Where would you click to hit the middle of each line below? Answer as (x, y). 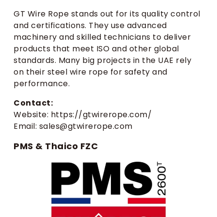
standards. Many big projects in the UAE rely (102, 61)
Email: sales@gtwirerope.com (73, 126)
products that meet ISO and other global (96, 49)
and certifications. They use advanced (90, 26)
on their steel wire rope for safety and (91, 72)
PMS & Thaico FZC (56, 146)
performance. (42, 84)
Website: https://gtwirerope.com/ (83, 115)
